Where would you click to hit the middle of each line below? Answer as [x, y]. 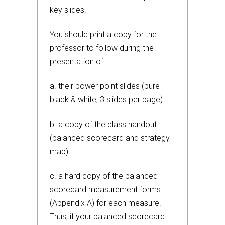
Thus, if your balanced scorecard [107, 217]
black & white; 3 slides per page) [106, 100]
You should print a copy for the [103, 34]
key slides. [68, 10]
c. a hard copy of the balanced [104, 176]
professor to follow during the [102, 48]
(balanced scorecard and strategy [110, 138]
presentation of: [77, 62]
